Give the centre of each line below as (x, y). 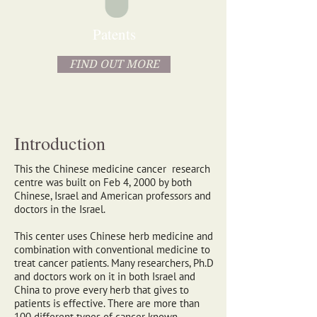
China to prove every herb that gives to (102, 290)
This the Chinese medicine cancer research (112, 169)
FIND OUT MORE (114, 64)
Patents (114, 34)
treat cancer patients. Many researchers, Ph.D (114, 263)
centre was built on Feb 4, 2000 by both (103, 182)
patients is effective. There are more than (107, 303)
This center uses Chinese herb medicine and (114, 236)
